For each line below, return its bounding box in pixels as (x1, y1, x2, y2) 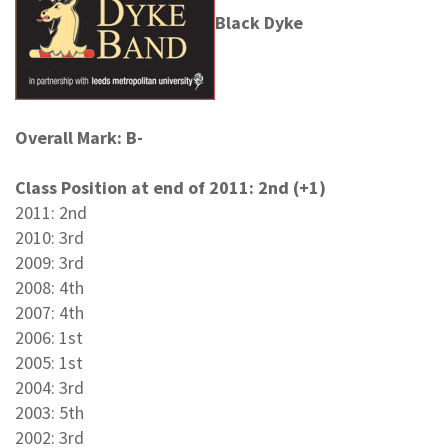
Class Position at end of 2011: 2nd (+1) (15, 175, 326, 199)
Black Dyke (215, 10, 307, 34)
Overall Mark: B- (15, 125, 143, 149)
